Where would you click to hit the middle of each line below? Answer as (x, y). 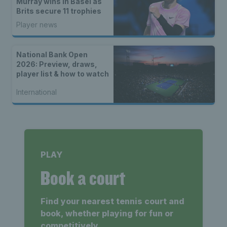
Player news (37, 25)
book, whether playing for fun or (107, 213)
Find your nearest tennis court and (112, 201)
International (36, 92)
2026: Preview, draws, (57, 64)
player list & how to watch (63, 74)
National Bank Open (52, 55)
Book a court (83, 178)
